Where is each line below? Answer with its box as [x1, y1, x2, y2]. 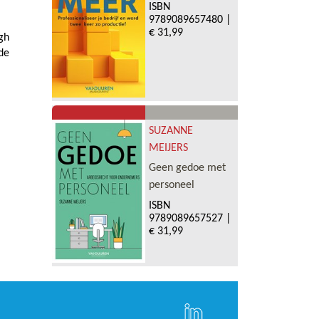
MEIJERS [148, 142, 188, 155]
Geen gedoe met [148, 162, 226, 174]
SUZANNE [148, 125, 193, 137]
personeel [148, 179, 194, 192]
